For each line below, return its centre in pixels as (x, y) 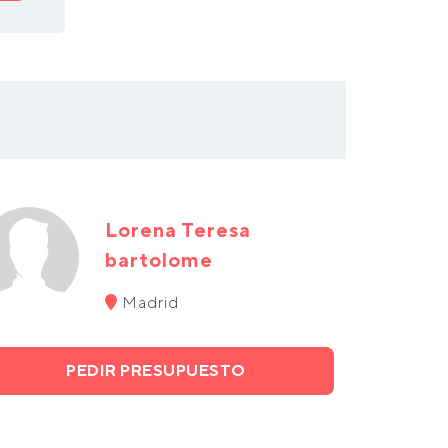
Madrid (148, 302)
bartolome (158, 259)
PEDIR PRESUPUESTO (156, 370)
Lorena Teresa (177, 229)
